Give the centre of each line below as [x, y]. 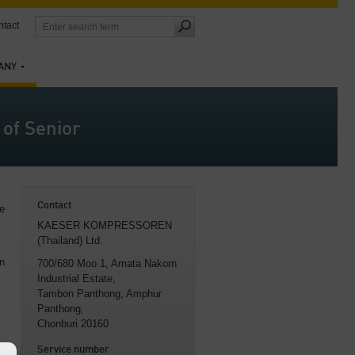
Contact [54, 206]
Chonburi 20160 [73, 324]
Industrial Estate [75, 279]
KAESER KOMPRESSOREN [105, 225]
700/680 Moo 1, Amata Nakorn [107, 263]
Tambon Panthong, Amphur [99, 294]
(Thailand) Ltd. [70, 240]
